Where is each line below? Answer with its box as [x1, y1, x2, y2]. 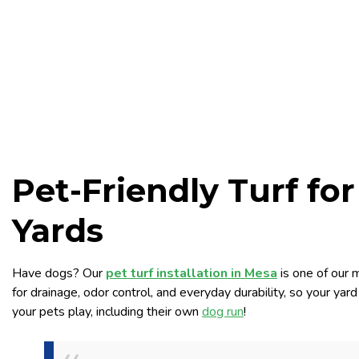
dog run [202, 303, 244, 321]
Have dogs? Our [12, 264, 106, 283]
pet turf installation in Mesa [106, 264, 277, 283]
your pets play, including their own [12, 303, 202, 321]
